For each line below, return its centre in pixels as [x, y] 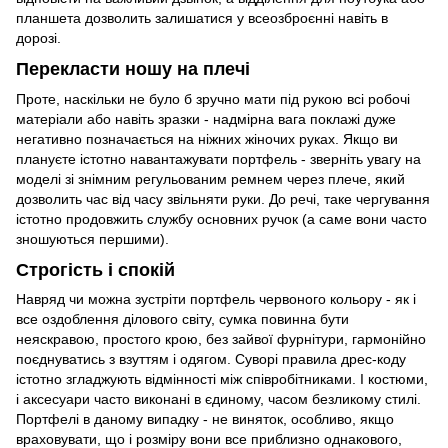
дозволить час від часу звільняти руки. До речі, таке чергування [223, 198]
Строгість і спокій [95, 269]
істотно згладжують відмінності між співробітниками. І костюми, [222, 379]
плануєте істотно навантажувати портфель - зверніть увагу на [218, 158]
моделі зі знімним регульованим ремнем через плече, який [210, 178]
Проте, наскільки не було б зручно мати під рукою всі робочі [213, 98]
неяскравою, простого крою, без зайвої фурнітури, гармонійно [221, 339]
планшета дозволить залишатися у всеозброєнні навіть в [202, 18]
